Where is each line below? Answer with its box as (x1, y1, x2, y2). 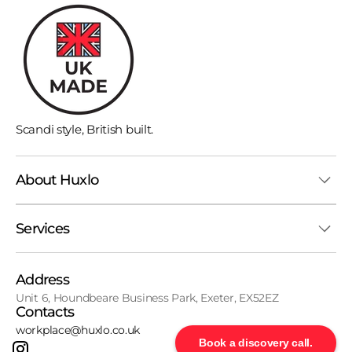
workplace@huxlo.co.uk (16, 323, 141, 337)
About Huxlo (16, 170, 99, 189)
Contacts (16, 303, 75, 321)
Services (16, 219, 70, 237)
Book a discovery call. (199, 336, 313, 349)
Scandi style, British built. (16, 122, 154, 137)
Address (16, 271, 69, 288)
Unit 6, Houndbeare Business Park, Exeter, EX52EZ (16, 291, 279, 305)
